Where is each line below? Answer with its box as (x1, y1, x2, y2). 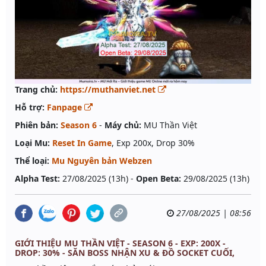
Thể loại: (15, 155, 49, 167)
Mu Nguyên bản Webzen (52, 155, 152, 167)
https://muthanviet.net (60, 84, 158, 96)
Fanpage (47, 102, 84, 113)
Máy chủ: (104, 119, 141, 131)
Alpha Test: (15, 173, 60, 185)
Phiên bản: (15, 119, 58, 131)
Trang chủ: (15, 84, 58, 96)
